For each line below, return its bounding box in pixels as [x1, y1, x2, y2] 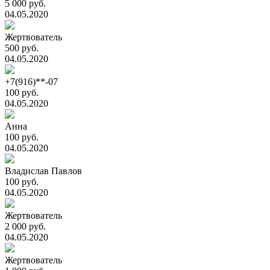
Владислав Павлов [5, 166, 82, 176]
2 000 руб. [5, 221, 46, 231]
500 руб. [5, 43, 39, 53]
